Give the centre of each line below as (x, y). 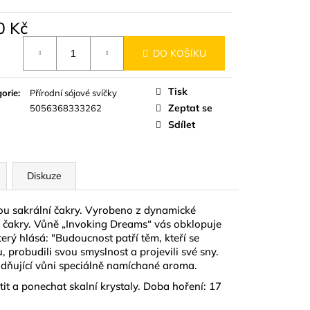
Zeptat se (190, 108)
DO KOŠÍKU (180, 53)
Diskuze (44, 176)
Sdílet (182, 125)
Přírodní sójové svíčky (73, 93)
